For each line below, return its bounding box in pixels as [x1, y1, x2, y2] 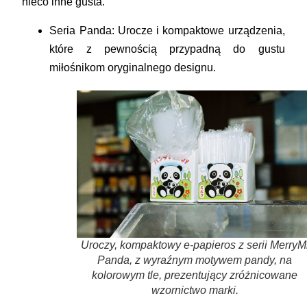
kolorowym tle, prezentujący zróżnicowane [92, 269, 297, 282]
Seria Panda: [49, 24, 114, 36]
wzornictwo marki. [151, 284, 238, 297]
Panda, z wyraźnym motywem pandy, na [97, 254, 292, 267]
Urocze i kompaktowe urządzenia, [114, 24, 285, 36]
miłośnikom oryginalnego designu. [49, 61, 217, 73]
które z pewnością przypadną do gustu [49, 42, 285, 55]
